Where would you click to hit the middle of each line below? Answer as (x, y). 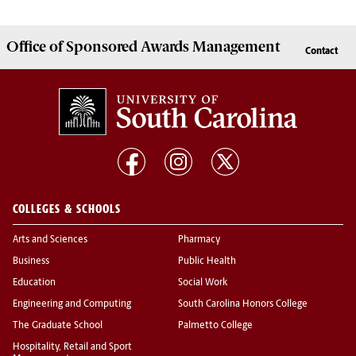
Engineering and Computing (72, 305)
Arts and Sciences (50, 240)
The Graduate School (58, 326)
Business (31, 262)
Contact (321, 52)
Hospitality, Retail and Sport (72, 348)
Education (34, 283)
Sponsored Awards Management (173, 47)
